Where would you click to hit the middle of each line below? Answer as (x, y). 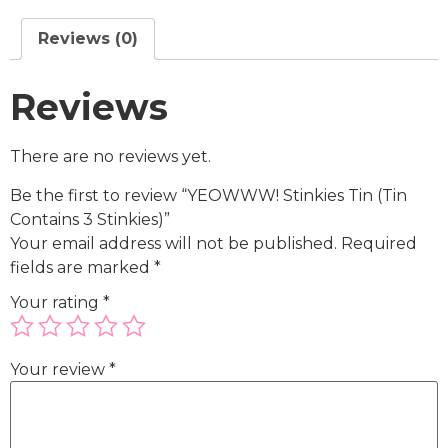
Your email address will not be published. (173, 243)
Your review (59, 369)
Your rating (56, 302)
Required (379, 243)
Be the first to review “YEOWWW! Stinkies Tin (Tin (208, 195)
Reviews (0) (88, 39)
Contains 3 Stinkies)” (90, 219)
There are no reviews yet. (110, 157)
